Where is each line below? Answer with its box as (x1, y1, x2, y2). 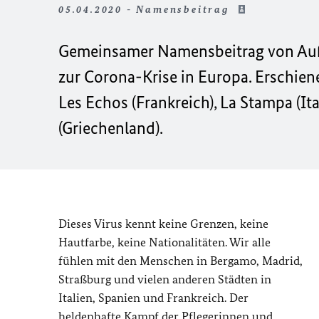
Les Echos (58, 92, 128, 113)
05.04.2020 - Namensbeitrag (58, 4, 234, 16)
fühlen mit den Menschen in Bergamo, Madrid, (58, 253, 303, 268)
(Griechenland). (58, 117, 163, 138)
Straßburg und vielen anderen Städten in (58, 272, 271, 286)
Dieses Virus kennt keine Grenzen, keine (58, 216, 268, 231)
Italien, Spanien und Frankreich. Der (58, 291, 249, 305)
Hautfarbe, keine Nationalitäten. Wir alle (58, 235, 271, 249)
